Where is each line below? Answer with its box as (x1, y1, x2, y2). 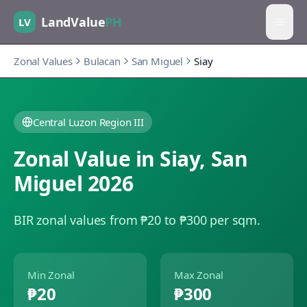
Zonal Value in (14, 145, 160, 173)
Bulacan (83, 54, 121, 68)
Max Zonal (174, 268, 223, 282)
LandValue (41, 13, 106, 30)
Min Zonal (27, 268, 75, 282)
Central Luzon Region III (33, 115, 144, 129)
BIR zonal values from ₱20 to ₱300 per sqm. (14, 212, 260, 228)
